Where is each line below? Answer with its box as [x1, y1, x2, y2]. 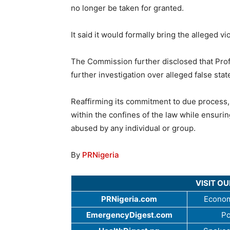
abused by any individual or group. [71, 123, 196, 133]
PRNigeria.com [101, 194, 157, 204]
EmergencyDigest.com [86, 210, 172, 220]
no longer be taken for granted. [71, 3, 184, 13]
